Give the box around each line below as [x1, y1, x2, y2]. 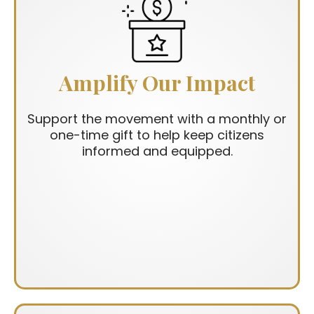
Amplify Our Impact [59, 69, 255, 97]
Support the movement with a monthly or [27, 110, 287, 128]
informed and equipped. [81, 142, 233, 161]
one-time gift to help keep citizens [50, 126, 264, 144]
